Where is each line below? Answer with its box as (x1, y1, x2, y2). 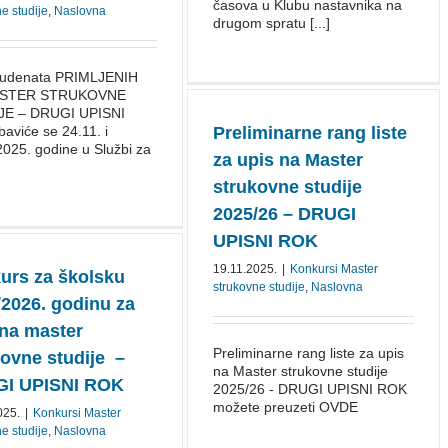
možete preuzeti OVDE (213, 399, 358, 415)
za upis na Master (213, 150, 363, 170)
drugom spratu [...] (213, 15, 330, 31)
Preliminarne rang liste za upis (213, 345, 404, 361)
